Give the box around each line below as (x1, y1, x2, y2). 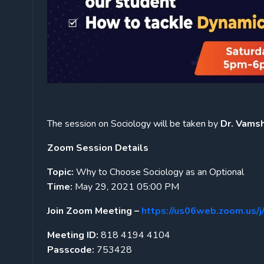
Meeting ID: (47, 228, 98, 242)
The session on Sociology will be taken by (47, 117, 218, 130)
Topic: (47, 165, 74, 179)
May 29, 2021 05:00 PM (72, 180, 179, 193)
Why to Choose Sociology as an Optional (74, 165, 244, 179)
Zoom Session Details (47, 141, 151, 154)
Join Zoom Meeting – (47, 204, 139, 217)
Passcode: (47, 243, 94, 256)
